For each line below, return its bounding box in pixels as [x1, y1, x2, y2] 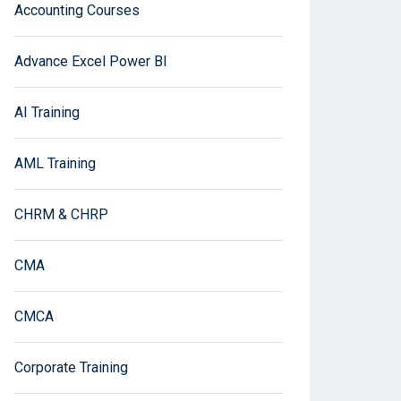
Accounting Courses [14, 2, 140, 20]
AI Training [14, 104, 80, 122]
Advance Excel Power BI [14, 53, 167, 71]
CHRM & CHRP [14, 206, 108, 224]
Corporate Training [14, 359, 128, 377]
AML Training [14, 155, 96, 173]
